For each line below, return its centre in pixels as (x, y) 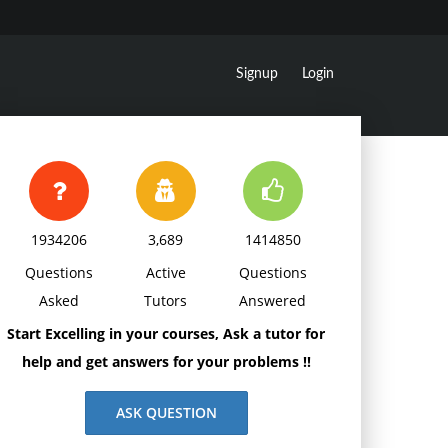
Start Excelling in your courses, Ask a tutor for (166, 333)
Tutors (166, 300)
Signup (257, 74)
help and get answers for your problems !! (166, 361)
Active (165, 272)
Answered (273, 300)
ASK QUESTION (166, 412)
